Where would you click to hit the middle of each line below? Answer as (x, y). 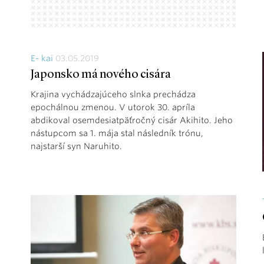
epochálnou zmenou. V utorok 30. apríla (113, 107)
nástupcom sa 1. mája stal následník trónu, (117, 133)
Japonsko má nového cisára (101, 75)
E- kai (42, 58)
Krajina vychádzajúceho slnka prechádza (113, 94)
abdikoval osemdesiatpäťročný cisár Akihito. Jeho (132, 120)
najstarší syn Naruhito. (76, 146)
